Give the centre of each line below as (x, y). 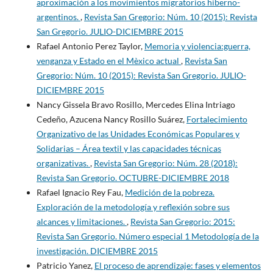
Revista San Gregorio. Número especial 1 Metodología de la (147, 236)
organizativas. (63, 163)
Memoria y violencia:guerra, (197, 46)
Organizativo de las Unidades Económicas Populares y (138, 133)
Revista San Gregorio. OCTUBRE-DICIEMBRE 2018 (133, 177)
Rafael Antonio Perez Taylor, (90, 46)
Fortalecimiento (217, 119)
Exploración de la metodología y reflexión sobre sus (133, 207)
